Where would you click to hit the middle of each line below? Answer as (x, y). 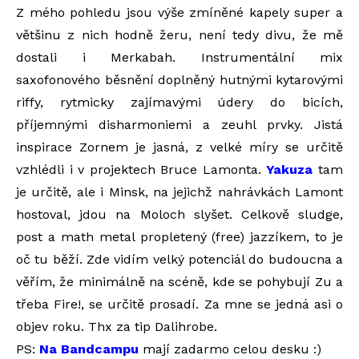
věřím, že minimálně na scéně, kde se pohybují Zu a (179, 281)
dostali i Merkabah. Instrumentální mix (179, 57)
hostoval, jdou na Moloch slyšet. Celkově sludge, (179, 214)
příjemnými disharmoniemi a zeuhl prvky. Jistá (179, 124)
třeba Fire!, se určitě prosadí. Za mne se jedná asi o (179, 304)
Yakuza (290, 169)
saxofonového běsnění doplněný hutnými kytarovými (179, 79)
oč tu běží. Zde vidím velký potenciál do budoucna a (179, 259)
